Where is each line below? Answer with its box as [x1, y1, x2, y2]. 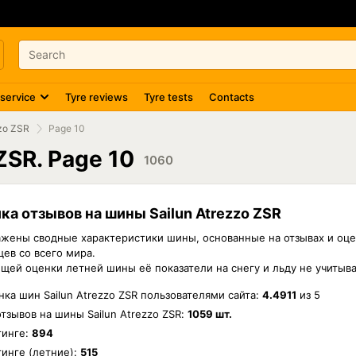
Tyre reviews [65, 91, 128, 103]
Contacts [209, 91, 254, 103]
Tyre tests [144, 91, 193, 103]
